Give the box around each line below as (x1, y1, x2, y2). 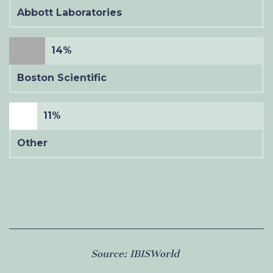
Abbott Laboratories (17, 6, 122, 18)
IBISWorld (130, 247, 179, 260)
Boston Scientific (17, 71, 107, 83)
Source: (91, 247, 130, 260)
